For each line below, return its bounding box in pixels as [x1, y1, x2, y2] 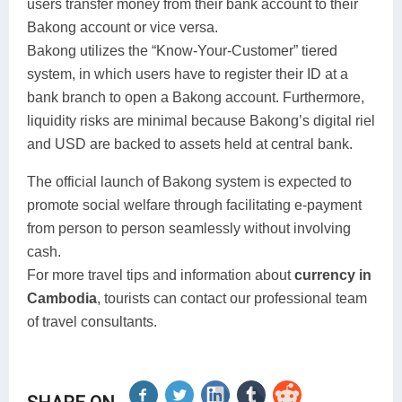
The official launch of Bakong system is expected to [27, 174, 352, 190]
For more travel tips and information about [27, 267, 294, 284]
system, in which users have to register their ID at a [27, 66, 348, 83]
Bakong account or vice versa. [27, 20, 218, 36]
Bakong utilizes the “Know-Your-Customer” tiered [27, 43, 337, 59]
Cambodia [27, 291, 97, 307]
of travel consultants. [27, 314, 157, 330]
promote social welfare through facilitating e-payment [27, 197, 362, 214]
